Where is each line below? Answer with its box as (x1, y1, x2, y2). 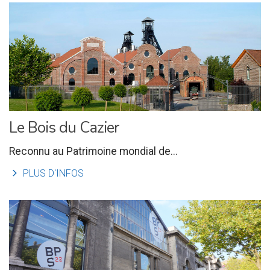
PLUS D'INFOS (20, 167, 84, 179)
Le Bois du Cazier (9, 116, 119, 138)
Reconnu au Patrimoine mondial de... (9, 145, 178, 157)
